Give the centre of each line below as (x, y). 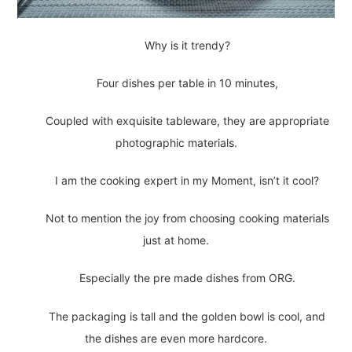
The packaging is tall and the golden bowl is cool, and (187, 316)
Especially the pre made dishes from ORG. (187, 278)
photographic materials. (176, 142)
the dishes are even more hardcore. (176, 338)
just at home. (176, 240)
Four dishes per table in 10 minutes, (187, 82)
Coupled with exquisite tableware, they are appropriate (187, 120)
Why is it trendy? (187, 45)
